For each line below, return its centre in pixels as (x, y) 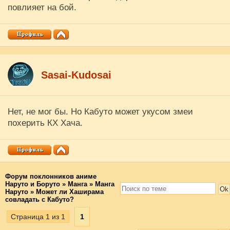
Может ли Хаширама (70, 192)
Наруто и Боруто (33, 184)
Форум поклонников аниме (51, 176)
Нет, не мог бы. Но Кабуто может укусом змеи (100, 112)
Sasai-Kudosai (76, 75)
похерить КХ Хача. (45, 123)
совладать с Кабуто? (40, 199)
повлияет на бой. (42, 7)
